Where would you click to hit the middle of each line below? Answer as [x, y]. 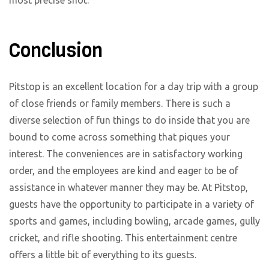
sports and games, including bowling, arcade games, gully [134, 221]
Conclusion [56, 50]
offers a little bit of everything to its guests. [103, 255]
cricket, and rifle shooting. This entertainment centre [123, 238]
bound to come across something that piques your [119, 137]
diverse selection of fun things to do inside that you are [129, 120]
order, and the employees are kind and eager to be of [124, 171]
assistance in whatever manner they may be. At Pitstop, [128, 188]
